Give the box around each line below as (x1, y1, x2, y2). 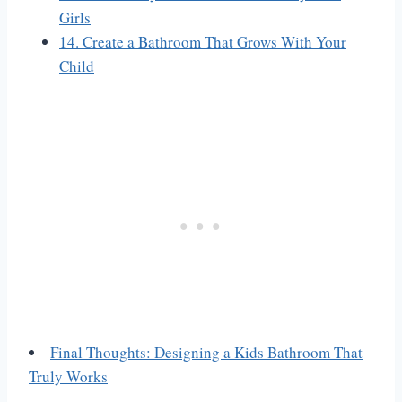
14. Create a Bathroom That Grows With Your (59, 31, 346, 53)
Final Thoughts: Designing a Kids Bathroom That (50, 342, 363, 363)
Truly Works (29, 366, 108, 388)
